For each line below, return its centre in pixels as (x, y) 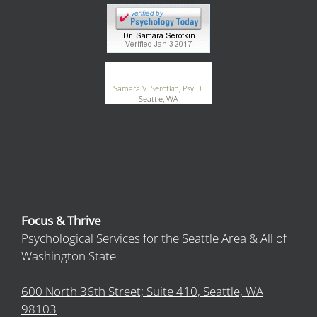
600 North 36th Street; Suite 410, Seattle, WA (142, 291)
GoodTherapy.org (156, 69)
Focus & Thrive (61, 220)
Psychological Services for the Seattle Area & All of (154, 238)
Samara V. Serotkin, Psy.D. (158, 88)
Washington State (69, 255)
